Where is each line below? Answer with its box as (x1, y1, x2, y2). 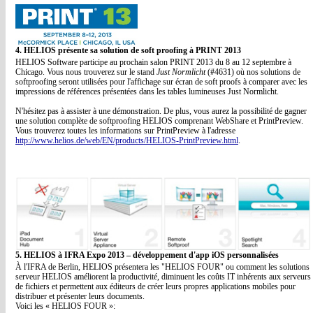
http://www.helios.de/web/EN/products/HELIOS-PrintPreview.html (15, 136, 238, 145)
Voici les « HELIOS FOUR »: (15, 301, 115, 311)
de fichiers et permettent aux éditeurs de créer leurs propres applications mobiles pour (15, 282, 296, 291)
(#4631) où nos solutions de (208, 67, 300, 77)
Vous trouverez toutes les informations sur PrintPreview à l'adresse (15, 126, 235, 136)
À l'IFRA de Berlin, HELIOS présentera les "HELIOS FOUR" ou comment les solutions (15, 262, 310, 272)
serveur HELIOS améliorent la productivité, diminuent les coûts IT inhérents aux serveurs (15, 272, 311, 282)
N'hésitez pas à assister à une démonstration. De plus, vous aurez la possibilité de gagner (15, 106, 307, 116)
